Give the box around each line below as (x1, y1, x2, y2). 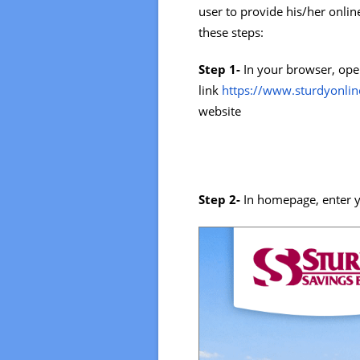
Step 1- (198, 61, 240, 78)
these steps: (198, 24, 264, 41)
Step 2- (198, 190, 243, 208)
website (198, 103, 241, 120)
